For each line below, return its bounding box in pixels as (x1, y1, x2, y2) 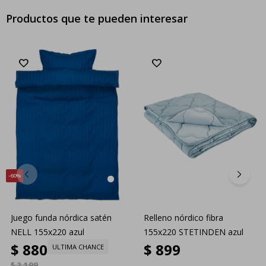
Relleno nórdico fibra (144, 211, 223, 223)
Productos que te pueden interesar (6, 11, 188, 26)
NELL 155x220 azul (11, 226, 84, 237)
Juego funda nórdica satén (11, 211, 112, 223)
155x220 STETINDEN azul (144, 226, 243, 237)
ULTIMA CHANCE (52, 242, 104, 251)
